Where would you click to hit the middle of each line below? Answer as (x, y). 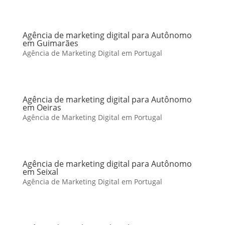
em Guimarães (50, 43)
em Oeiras (42, 107)
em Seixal (40, 172)
